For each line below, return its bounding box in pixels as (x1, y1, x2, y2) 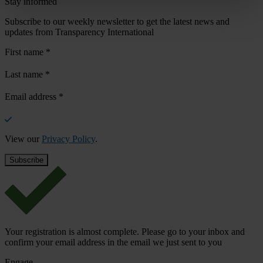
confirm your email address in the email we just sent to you (5, 237, 222, 248)
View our (5, 134, 42, 144)
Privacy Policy (42, 134, 95, 144)
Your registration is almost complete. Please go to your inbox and (5, 227, 245, 237)
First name (5, 47, 46, 58)
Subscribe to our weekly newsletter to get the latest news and (5, 16, 230, 27)
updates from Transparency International (5, 27, 154, 38)
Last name (5, 69, 45, 80)
